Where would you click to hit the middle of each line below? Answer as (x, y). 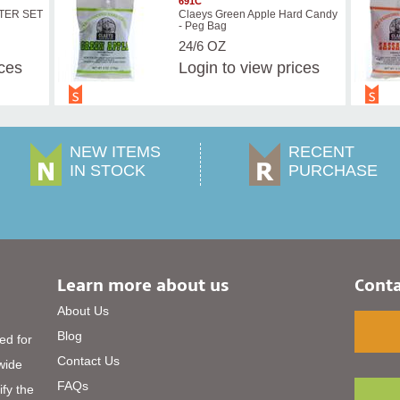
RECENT (321, 152)
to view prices (268, 68)
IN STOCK (108, 171)
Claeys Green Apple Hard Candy (258, 15)
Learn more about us (144, 285)
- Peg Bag (202, 26)
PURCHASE (333, 171)
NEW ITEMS (116, 152)
